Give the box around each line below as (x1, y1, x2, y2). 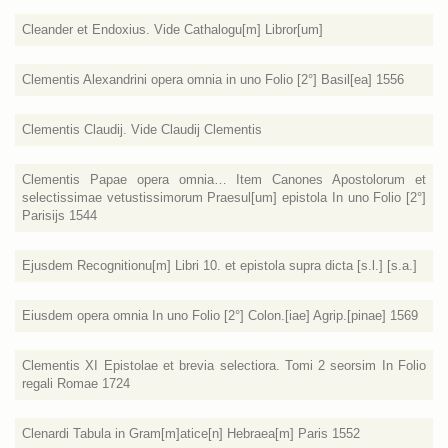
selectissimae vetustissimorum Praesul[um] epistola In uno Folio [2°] (22, 190, 426, 205)
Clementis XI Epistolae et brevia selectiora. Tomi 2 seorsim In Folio (22, 358, 426, 373)
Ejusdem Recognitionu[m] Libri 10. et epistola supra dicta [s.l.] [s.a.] (22, 258, 417, 273)
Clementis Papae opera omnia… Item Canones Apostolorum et (22, 172, 426, 187)
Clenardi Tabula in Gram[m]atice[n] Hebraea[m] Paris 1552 (22, 426, 360, 441)
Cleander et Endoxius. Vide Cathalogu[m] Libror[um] (22, 22, 323, 37)
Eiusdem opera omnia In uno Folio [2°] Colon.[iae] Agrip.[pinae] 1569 (22, 308, 418, 323)
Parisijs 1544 (22, 208, 97, 223)
